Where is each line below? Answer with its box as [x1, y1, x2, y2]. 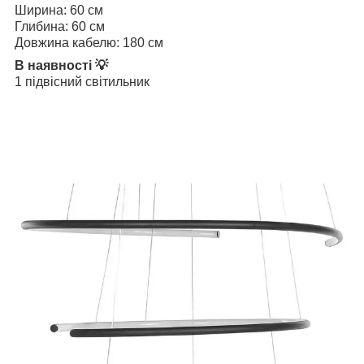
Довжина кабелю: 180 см [15, 35, 163, 50]
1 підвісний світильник [15, 74, 149, 89]
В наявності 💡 [15, 58, 108, 72]
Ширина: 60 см [15, 2, 103, 17]
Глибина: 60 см [15, 19, 105, 33]
